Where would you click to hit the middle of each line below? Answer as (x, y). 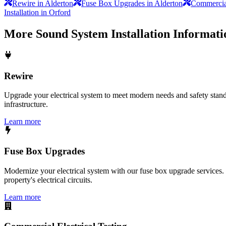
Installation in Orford (37, 13)
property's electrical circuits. (48, 180)
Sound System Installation (103, 34)
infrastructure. (26, 104)
